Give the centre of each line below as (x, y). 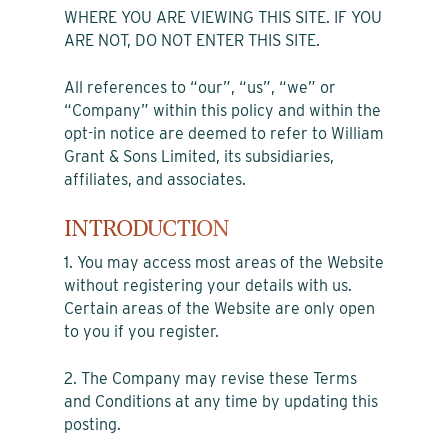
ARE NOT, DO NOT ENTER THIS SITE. (192, 40)
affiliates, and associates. (155, 179)
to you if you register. (141, 331)
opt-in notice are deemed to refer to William (224, 133)
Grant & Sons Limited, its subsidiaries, (199, 156)
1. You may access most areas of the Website (224, 262)
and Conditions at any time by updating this (221, 401)
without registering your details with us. (208, 285)
